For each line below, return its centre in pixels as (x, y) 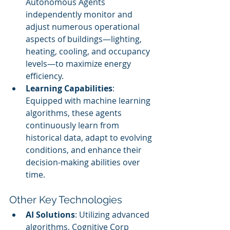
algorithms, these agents (75, 113)
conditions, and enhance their (85, 150)
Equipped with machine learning (89, 101)
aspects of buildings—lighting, (85, 39)
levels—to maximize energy (79, 64)
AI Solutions (50, 215)
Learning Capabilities (69, 88)
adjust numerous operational (84, 27)
